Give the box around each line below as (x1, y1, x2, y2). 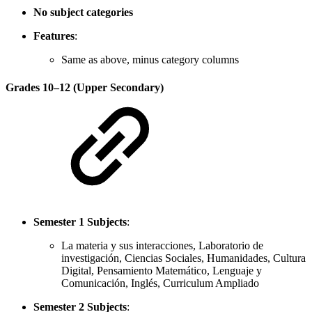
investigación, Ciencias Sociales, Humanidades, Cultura (61, 251, 306, 264)
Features (33, 30, 75, 42)
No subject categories (33, 6, 133, 19)
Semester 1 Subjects (33, 215, 127, 228)
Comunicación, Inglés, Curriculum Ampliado (61, 276, 259, 289)
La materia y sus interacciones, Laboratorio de (61, 239, 263, 251)
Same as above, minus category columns (61, 54, 239, 66)
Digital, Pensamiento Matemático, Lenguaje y (61, 264, 262, 276)
